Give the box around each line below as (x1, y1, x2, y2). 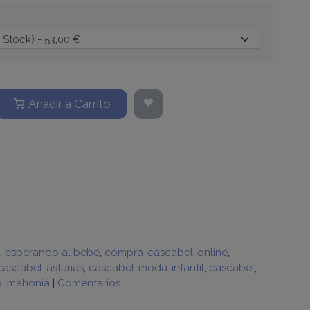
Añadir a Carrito (26, 97, 111, 111)
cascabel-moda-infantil (88, 262, 204, 274)
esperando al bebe (4, 246, 100, 259)
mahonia (6, 277, 50, 289)
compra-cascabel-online (104, 246, 228, 259)
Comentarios (57, 277, 120, 289)
